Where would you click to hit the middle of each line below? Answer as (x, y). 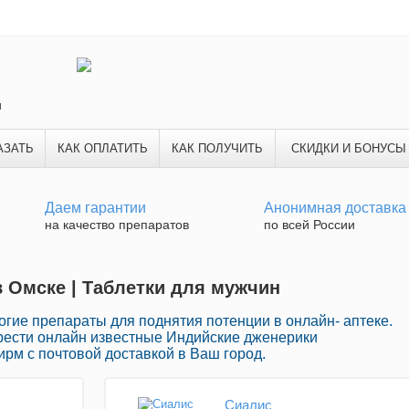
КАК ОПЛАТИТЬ (102, 148)
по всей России (309, 225)
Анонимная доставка (335, 208)
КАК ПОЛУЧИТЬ (217, 148)
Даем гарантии (95, 208)
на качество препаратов (117, 225)
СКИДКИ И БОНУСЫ (348, 148)
